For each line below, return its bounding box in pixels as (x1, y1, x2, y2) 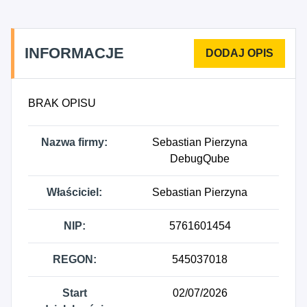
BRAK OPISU (28, 97, 96, 109)
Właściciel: (47, 186, 102, 198)
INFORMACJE (25, 45, 124, 62)
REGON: (52, 254, 97, 265)
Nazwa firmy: (41, 136, 108, 148)
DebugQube (170, 153, 230, 164)
